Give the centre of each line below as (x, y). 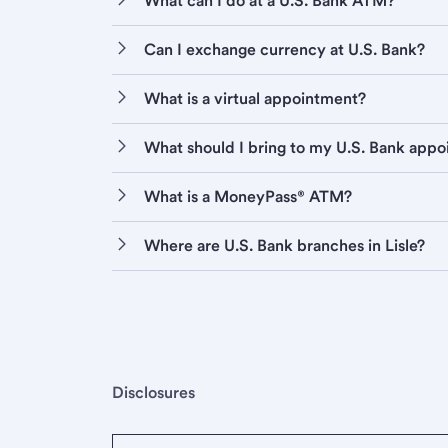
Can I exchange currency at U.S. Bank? (284, 50)
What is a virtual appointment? (255, 99)
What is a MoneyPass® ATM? (248, 197)
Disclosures (153, 393)
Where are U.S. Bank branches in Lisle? (284, 246)
